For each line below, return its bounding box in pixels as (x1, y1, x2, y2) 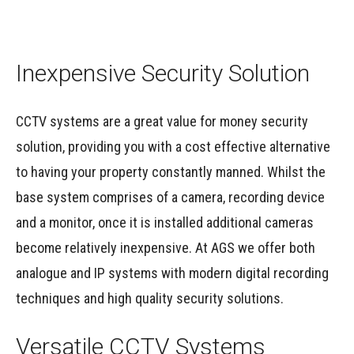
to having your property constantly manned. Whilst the (16, 164, 326, 181)
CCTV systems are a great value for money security (16, 113, 308, 130)
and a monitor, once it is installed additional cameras (16, 214, 314, 232)
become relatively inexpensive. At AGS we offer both (16, 239, 315, 257)
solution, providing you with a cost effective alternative (16, 138, 330, 156)
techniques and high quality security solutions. (16, 290, 284, 307)
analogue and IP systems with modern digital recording (16, 265, 329, 282)
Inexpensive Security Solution (16, 59, 310, 88)
